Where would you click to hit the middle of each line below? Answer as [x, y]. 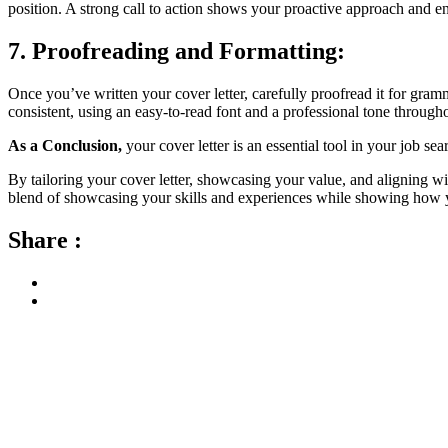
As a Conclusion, [65, 145]
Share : [45, 239]
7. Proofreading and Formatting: [176, 51]
